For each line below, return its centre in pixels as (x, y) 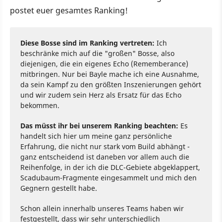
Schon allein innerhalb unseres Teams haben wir (102, 208)
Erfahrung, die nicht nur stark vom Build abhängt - (105, 146)
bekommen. (40, 105)
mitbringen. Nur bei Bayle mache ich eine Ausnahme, (110, 74)
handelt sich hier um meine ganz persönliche (96, 136)
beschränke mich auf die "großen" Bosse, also (97, 53)
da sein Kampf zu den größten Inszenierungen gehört (111, 84)
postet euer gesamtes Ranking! (69, 10)
